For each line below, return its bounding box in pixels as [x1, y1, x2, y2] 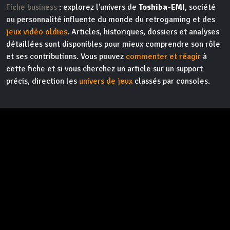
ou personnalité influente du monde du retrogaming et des [6, 14, 215, 25]
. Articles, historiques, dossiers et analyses [67, 27, 219, 37]
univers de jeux [79, 76, 132, 87]
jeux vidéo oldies [6, 27, 67, 37]
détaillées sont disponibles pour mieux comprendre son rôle [6, 39, 220, 50]
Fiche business [6, 2, 57, 13]
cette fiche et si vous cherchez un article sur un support [6, 64, 203, 74]
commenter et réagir [126, 51, 201, 62]
